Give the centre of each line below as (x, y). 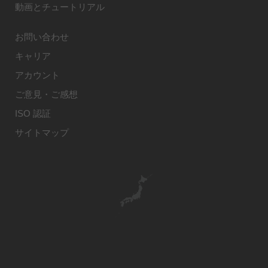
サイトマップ (42, 132)
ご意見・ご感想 (46, 94)
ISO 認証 (33, 113)
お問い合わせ (42, 36)
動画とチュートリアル (60, 7)
